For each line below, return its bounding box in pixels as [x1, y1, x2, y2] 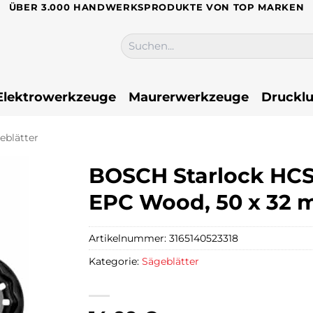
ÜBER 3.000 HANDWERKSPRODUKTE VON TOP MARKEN [8, 1, 305, 13]
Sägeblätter [142, 254, 199, 268]
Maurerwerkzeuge [129, 89, 249, 104]
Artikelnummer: [89, 231, 169, 245]
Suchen [119, 34, 156, 45]
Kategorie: [89, 254, 142, 268]
